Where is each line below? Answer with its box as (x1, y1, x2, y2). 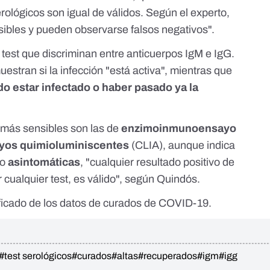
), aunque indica (159, 139, 236, 152)
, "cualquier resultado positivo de (80, 156, 235, 169)
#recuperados (138, 251, 197, 262)
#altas (111, 251, 138, 262)
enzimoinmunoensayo (121, 122, 237, 135)
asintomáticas (8, 156, 81, 169)
